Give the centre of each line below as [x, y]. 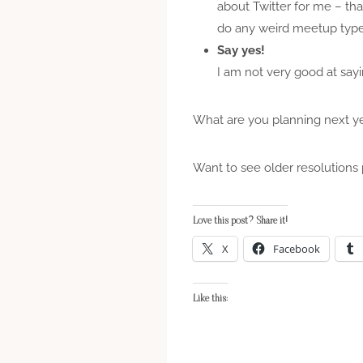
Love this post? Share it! [240, 221]
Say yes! [241, 50]
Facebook [297, 248]
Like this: [210, 299]
